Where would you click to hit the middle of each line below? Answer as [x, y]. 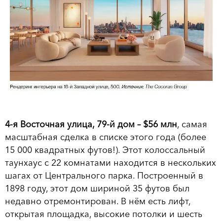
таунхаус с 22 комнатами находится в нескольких [110, 163]
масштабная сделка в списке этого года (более [106, 137]
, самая [192, 125]
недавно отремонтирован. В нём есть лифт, [98, 202]
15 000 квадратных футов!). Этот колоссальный [105, 150]
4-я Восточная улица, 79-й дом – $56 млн [91, 125]
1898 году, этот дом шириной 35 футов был [97, 189]
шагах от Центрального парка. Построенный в [104, 176]
